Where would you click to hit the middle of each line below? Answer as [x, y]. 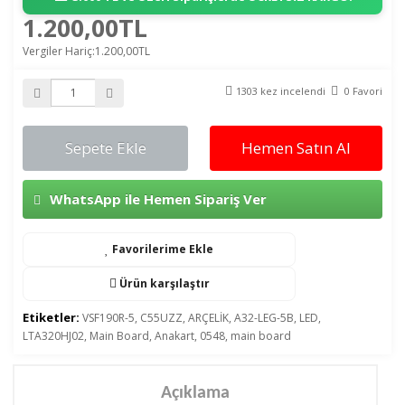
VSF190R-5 [108, 318]
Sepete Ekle [105, 148]
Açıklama [195, 394]
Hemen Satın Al [296, 148]
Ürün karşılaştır [163, 284]
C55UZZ [161, 318]
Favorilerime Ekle [161, 250]
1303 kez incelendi [283, 91]
